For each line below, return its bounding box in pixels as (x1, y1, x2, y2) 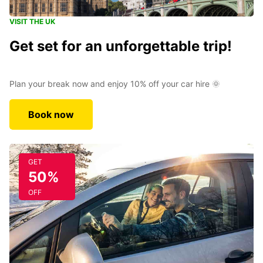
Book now (28, 109, 74, 120)
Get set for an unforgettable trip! (9, 38, 232, 55)
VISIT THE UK (9, 17, 55, 26)
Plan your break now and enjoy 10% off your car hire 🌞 (9, 79, 220, 89)
